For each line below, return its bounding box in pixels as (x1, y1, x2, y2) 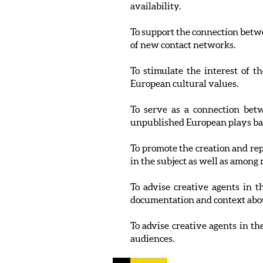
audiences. (130, 232, 174, 244)
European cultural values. (130, 77, 238, 89)
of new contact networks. (130, 39, 235, 50)
